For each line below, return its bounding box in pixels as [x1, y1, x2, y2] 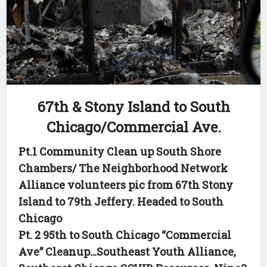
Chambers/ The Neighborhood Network [18, 160, 228, 175]
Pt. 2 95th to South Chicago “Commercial [18, 227, 232, 242]
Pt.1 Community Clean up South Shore [18, 144, 222, 159]
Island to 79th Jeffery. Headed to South [18, 194, 224, 209]
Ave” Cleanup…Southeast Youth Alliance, [18, 244, 237, 259]
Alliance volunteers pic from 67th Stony [18, 177, 234, 192]
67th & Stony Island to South [37, 97, 230, 116]
